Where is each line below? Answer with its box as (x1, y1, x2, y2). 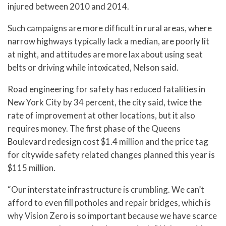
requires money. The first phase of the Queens (8, 123, 181, 134)
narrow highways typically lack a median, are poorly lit (8, 35, 209, 46)
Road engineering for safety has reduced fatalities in (8, 83, 205, 94)
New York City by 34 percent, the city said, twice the (8, 96, 202, 107)
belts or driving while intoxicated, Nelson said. (8, 62, 179, 73)
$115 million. (8, 162, 55, 173)
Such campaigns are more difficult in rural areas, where (8, 22, 212, 33)
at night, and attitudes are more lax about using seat (8, 48, 203, 60)
